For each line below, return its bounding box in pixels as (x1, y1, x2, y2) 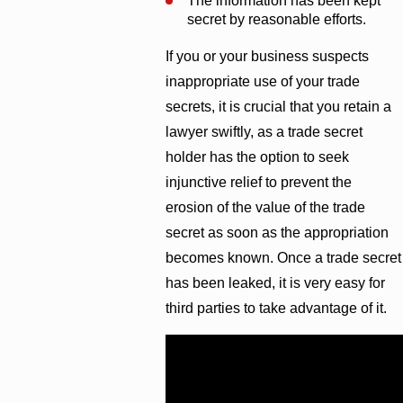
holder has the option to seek (166, 148, 350, 165)
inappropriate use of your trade (166, 73, 361, 89)
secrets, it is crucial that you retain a (166, 98, 392, 114)
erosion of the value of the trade (166, 199, 366, 215)
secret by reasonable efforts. (186, 11, 366, 27)
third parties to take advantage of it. (166, 300, 388, 316)
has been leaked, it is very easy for (166, 274, 386, 291)
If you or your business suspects (166, 48, 370, 64)
